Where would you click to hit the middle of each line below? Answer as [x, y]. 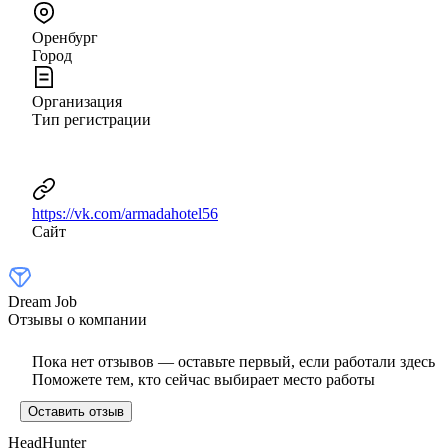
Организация [77, 101]
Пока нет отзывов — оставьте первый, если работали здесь [233, 361]
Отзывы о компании [77, 319]
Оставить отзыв [76, 411]
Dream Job [42, 301]
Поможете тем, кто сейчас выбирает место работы [203, 379]
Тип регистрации [91, 119]
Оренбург [65, 37]
